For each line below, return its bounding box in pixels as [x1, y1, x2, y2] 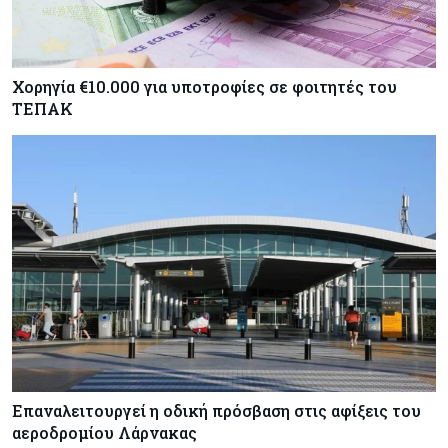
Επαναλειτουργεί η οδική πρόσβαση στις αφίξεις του [12, 400, 421, 422]
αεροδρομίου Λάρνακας [12, 422, 197, 444]
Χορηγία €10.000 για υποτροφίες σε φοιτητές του [12, 75, 397, 97]
